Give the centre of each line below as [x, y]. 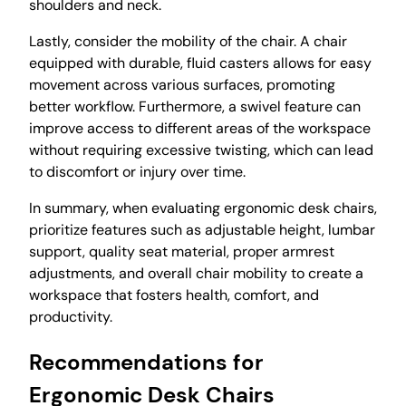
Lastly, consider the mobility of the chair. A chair [188, 41]
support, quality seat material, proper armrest [182, 251]
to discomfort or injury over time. [137, 171]
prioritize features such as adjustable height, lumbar [202, 229]
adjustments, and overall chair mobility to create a [196, 273]
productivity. [71, 316]
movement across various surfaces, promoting [182, 84]
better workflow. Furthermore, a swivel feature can [195, 106]
